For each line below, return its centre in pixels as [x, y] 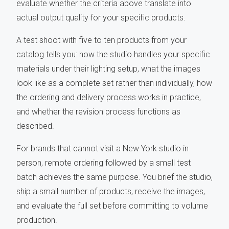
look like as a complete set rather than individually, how [114, 83]
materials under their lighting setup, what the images [108, 69]
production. [37, 220]
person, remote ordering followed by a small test [104, 163]
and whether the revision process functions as [98, 112]
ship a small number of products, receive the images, [111, 192]
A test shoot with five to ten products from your [101, 40]
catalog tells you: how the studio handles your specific [113, 55]
